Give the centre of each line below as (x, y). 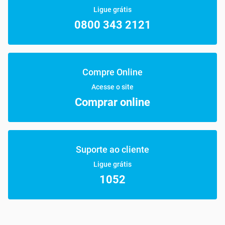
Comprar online (113, 102)
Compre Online (113, 72)
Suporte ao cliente (113, 149)
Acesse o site (113, 87)
